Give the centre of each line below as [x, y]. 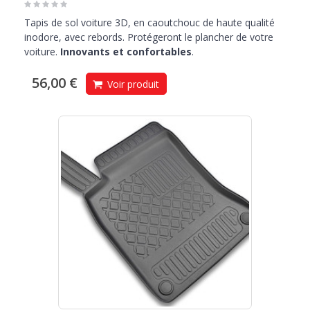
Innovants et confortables [126, 52]
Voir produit [132, 84]
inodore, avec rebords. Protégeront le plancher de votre [149, 37]
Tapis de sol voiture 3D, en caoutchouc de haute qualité [149, 23]
